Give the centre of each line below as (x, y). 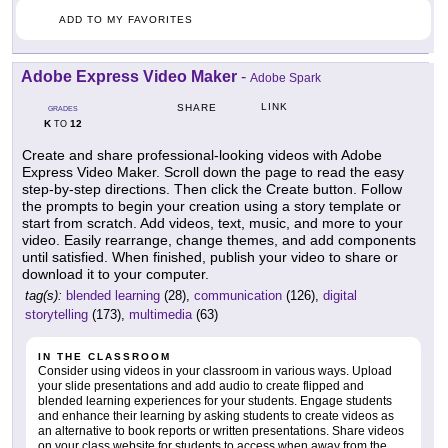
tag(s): (43, 295)
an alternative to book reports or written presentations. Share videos (221, 430)
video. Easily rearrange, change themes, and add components (219, 239)
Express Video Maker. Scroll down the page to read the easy (213, 171)
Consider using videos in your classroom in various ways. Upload (215, 370)
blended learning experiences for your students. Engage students (215, 400)
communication (238, 295)
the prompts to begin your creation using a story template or (211, 205)
